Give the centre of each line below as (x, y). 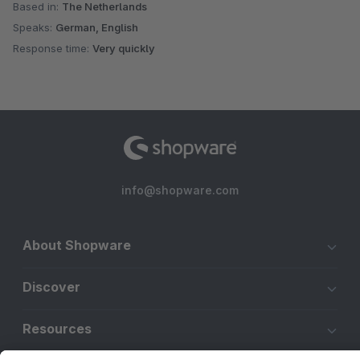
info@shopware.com (180, 190)
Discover (51, 287)
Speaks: (34, 28)
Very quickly (124, 49)
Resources (57, 329)
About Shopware (77, 245)
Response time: (53, 49)
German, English (97, 28)
